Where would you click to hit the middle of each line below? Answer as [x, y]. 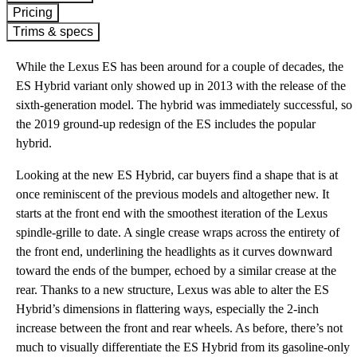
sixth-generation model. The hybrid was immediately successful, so [184, 105]
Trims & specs [57, 31]
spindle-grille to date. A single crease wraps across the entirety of [178, 232]
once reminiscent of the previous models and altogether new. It [173, 194]
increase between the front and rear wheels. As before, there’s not [179, 328]
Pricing [37, 12]
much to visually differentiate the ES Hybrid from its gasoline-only [183, 347]
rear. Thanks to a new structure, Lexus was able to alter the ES [173, 290]
